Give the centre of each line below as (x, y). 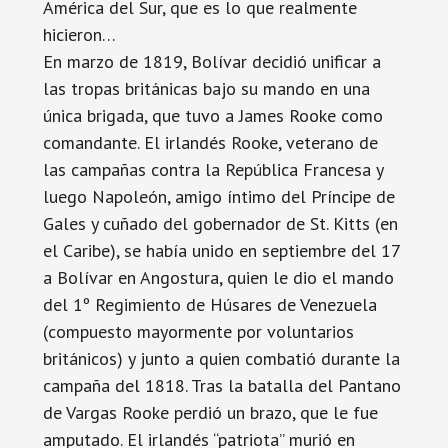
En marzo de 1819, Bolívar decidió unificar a (211, 61)
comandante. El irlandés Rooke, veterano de (210, 142)
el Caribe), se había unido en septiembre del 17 (221, 250)
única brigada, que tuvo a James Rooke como (212, 115)
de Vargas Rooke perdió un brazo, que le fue (210, 412)
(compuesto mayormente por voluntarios (198, 331)
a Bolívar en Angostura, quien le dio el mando (218, 277)
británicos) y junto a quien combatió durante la (221, 358)
